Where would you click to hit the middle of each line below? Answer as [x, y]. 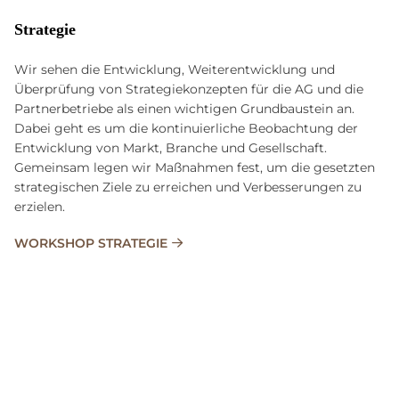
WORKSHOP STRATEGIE [91, 244]
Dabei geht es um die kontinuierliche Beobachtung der [186, 129]
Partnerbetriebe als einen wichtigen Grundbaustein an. [184, 109]
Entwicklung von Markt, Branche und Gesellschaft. [171, 148]
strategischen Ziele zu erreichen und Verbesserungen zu [188, 187]
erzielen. [40, 207]
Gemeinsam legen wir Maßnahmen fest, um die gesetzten [195, 168]
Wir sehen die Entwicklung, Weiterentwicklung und [175, 70]
